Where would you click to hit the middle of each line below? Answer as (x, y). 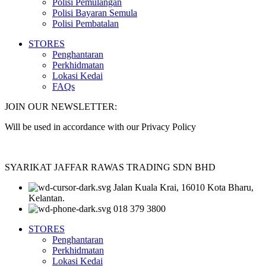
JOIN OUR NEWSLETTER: (61, 106)
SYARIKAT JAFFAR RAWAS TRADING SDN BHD (110, 167)
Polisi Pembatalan (85, 23)
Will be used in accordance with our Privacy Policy (100, 126)
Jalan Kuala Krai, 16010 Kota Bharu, (183, 187)
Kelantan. (47, 198)
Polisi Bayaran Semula (95, 12)
